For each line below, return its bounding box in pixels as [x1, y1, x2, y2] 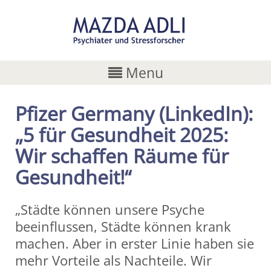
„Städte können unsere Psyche [15, 200, 204, 218]
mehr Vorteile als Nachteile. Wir [15, 251, 212, 269]
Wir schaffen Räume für [15, 143, 229, 169]
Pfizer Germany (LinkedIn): [15, 100, 253, 126]
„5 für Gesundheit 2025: [15, 122, 228, 148]
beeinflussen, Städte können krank [15, 217, 231, 235]
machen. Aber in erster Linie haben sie [15, 234, 254, 252]
